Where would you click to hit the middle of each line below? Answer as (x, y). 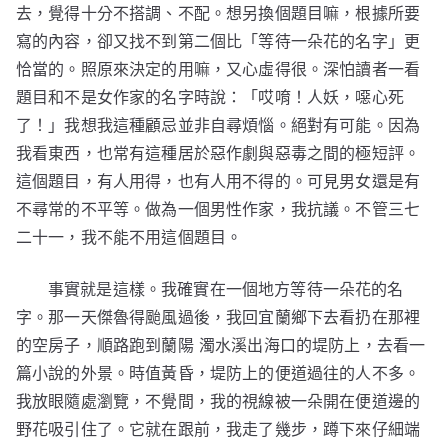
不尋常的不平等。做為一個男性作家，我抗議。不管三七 (218, 209)
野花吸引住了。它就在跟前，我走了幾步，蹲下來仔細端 (218, 429)
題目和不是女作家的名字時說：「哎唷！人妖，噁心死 (210, 97)
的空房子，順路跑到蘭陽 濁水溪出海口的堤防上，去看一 (221, 345)
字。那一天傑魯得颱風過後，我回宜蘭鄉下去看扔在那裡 (218, 317)
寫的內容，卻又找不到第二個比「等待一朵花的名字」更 (218, 41)
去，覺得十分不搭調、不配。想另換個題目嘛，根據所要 (218, 13)
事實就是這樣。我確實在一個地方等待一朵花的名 (226, 289)
